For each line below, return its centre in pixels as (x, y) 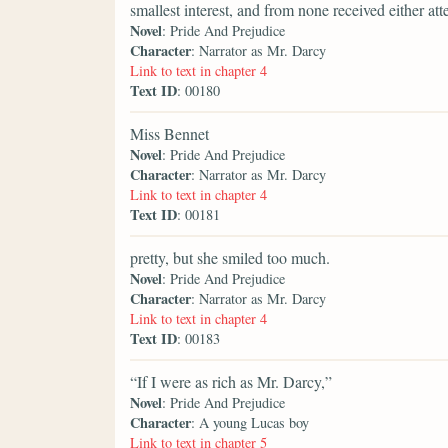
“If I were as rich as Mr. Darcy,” (231, 382)
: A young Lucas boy (250, 423)
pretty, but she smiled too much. (230, 258)
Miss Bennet (169, 134)
